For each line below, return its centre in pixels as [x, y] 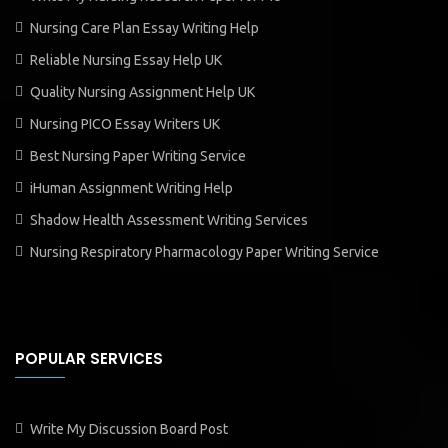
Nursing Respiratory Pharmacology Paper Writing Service [204, 251]
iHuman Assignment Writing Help [131, 187]
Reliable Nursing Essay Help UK [126, 59]
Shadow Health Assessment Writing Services [169, 219]
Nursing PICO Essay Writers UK [125, 123]
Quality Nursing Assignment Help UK [142, 91]
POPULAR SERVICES [89, 358]
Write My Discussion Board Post [129, 428]
